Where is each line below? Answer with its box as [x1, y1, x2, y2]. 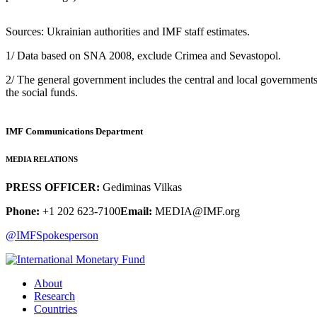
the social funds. [6, 86, 78, 99]
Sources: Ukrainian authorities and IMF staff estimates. [6, 25, 250, 38]
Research [34, 290, 75, 303]
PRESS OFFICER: [6, 181, 100, 194]
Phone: [6, 205, 42, 218]
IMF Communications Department [6, 126, 143, 137]
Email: [120, 205, 152, 218]
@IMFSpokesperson [6, 229, 98, 242]
